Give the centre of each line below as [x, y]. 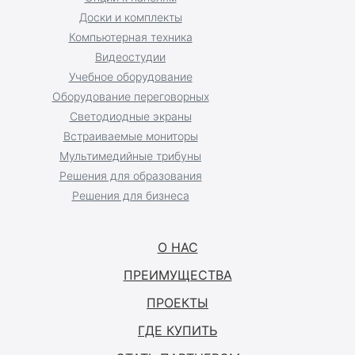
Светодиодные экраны [130, 116]
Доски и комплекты [130, 17]
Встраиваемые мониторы [130, 136]
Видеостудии [130, 56]
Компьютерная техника [130, 36]
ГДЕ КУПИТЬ [177, 330]
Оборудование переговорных [130, 96]
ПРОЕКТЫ [177, 302]
